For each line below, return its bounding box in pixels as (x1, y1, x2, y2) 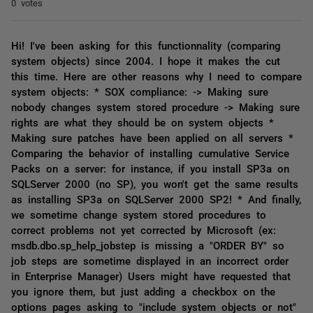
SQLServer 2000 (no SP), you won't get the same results (11, 178, 298, 189)
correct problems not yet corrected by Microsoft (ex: (11, 224, 276, 235)
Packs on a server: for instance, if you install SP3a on (11, 163, 289, 173)
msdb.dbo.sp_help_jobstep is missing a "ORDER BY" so (11, 240, 284, 250)
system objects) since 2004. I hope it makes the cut (11, 55, 280, 66)
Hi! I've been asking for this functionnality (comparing (11, 40, 281, 50)
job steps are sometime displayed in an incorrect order (11, 255, 289, 265)
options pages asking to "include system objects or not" (11, 301, 296, 312)
